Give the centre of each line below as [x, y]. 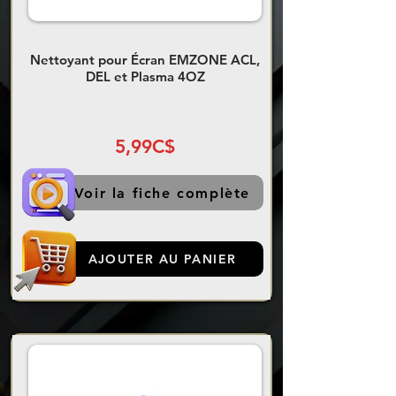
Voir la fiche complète [162, 193]
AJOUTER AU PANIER [162, 259]
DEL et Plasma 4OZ [145, 77]
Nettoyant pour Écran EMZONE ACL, [145, 60]
